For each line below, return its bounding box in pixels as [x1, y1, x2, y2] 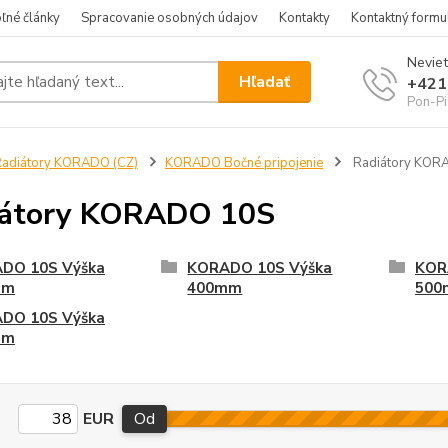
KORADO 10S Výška [187, 258, 333, 278]
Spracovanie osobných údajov [81, 9, 258, 27]
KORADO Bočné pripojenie [164, 154, 323, 172]
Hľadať [239, 70, 291, 93]
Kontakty [279, 9, 330, 27]
